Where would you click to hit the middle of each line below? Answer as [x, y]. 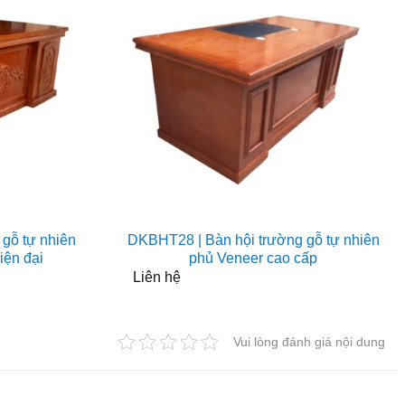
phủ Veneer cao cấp [254, 258]
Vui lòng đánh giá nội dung [310, 341]
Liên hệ [156, 278]
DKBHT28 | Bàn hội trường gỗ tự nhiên [253, 240]
